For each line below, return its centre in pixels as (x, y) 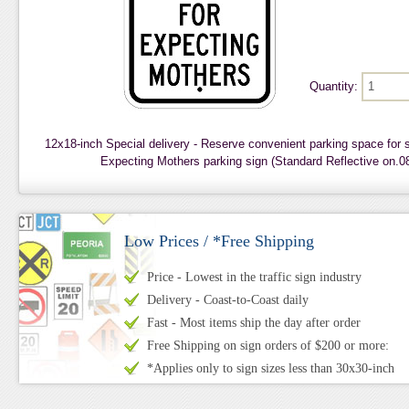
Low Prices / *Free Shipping (219, 241)
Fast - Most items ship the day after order (253, 323)
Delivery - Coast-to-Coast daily (227, 300)
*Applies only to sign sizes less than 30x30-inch (270, 368)
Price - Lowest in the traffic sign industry (254, 277)
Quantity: (335, 86)
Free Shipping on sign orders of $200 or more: (267, 346)
